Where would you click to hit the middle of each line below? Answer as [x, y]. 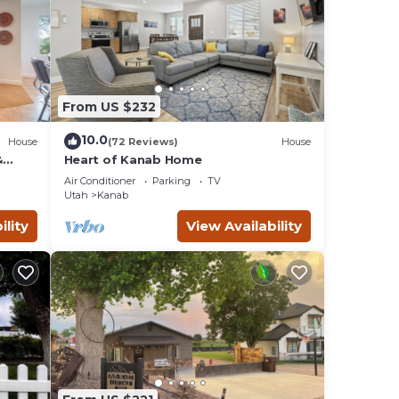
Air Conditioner [99, 181]
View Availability [244, 226]
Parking [171, 181]
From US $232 [109, 106]
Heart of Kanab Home [133, 160]
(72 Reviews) [142, 141]
